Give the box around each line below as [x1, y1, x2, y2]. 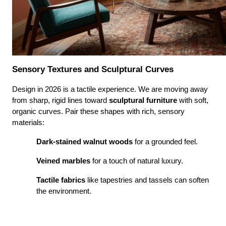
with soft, [177, 96, 208, 105]
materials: [12, 119, 44, 127]
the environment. [36, 187, 91, 196]
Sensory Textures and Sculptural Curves [12, 64, 174, 75]
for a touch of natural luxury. [90, 157, 183, 165]
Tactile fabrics [36, 176, 85, 185]
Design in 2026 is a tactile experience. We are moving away [12, 85, 208, 94]
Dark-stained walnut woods [36, 138, 133, 146]
